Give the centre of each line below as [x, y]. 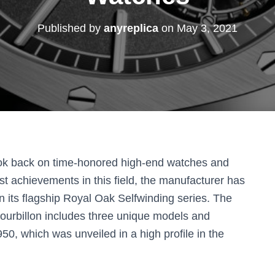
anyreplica [131, 28]
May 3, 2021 [207, 28]
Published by [71, 28]
